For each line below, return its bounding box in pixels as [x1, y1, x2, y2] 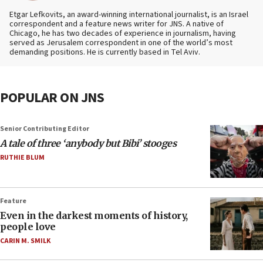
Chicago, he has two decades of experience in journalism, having [9, 28, 236, 40]
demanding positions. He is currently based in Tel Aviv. [9, 46, 200, 59]
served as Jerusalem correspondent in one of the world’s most [9, 37, 232, 49]
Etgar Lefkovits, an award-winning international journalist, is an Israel [9, 9, 248, 21]
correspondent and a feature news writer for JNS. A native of [9, 18, 224, 31]
